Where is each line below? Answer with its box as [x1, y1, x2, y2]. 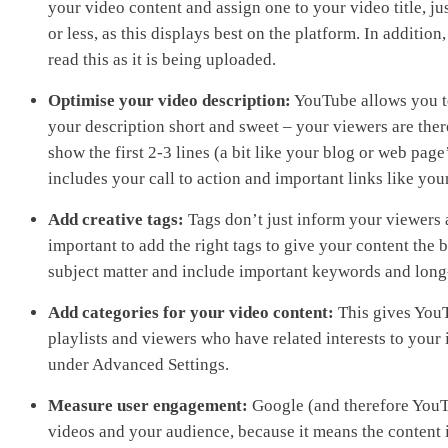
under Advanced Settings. [48, 354, 229, 374]
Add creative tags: [48, 209, 184, 229]
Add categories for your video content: [48, 302, 338, 322]
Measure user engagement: [48, 395, 252, 415]
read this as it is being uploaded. [48, 49, 276, 69]
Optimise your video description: [48, 90, 291, 110]
